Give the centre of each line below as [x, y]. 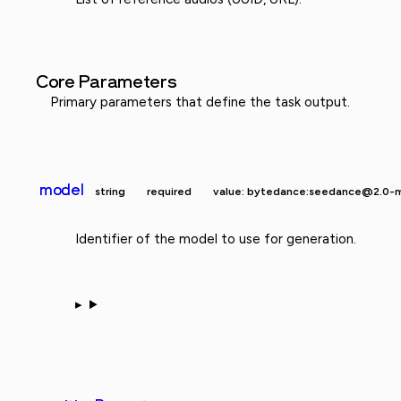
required [169, 192]
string [110, 192]
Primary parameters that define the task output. [200, 102]
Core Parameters [107, 82]
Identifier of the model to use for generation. [216, 239]
